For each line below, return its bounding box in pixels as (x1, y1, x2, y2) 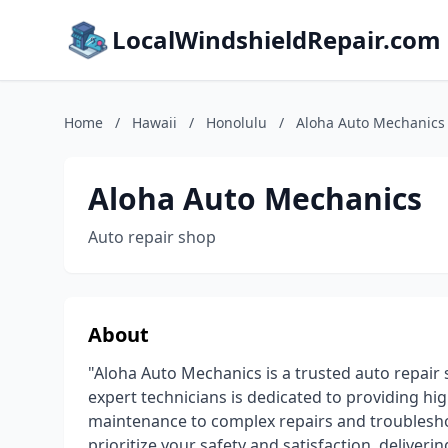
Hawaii (132, 113, 177, 132)
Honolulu (206, 113, 267, 132)
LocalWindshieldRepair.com (112, 23, 441, 56)
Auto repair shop (88, 226, 216, 248)
